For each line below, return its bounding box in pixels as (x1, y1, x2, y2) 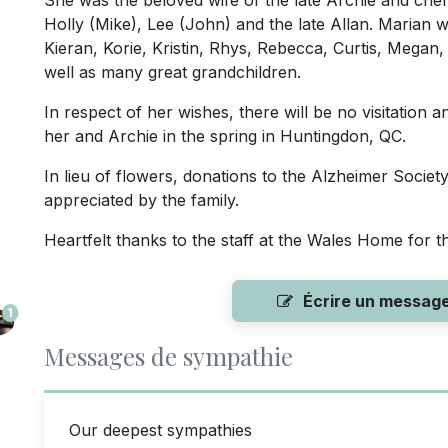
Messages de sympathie (44, 340, 293, 373)
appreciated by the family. (44, 190, 239, 211)
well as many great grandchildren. (44, 62, 311, 83)
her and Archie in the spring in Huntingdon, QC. (44, 126, 406, 147)
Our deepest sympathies (69, 420, 252, 441)
